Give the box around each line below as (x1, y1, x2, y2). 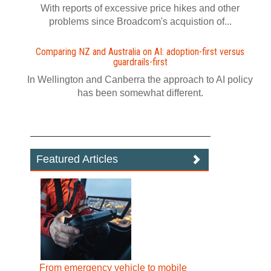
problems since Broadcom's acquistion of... (48, 16, 232, 27)
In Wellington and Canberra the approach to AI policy (27, 74, 253, 85)
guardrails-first (113, 56, 168, 68)
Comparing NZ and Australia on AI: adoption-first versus (36, 46, 244, 57)
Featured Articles (36, 153, 119, 165)
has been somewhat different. (77, 88, 203, 98)
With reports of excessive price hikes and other (41, 3, 240, 13)
